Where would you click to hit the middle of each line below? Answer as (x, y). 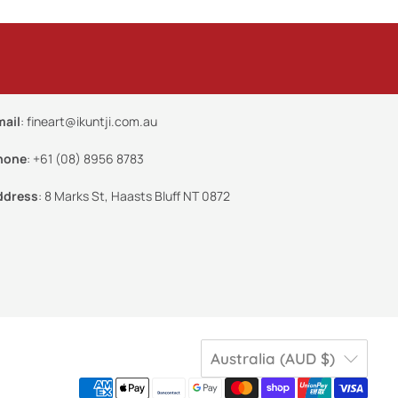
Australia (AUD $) (273, 359)
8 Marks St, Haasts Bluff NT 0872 (137, 195)
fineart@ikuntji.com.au (92, 121)
